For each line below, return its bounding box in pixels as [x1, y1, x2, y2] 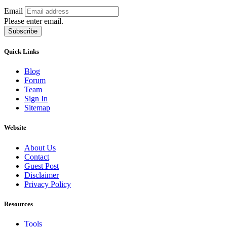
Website [4, 124, 26, 132]
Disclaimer [24, 170, 59, 179]
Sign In [24, 94, 48, 103]
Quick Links [4, 48, 39, 56]
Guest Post [24, 161, 59, 170]
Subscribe [8, 27, 37, 35]
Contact [24, 152, 49, 161]
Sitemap [24, 103, 50, 112]
